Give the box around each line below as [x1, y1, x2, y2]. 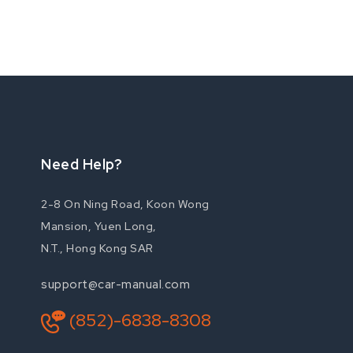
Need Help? [41, 155, 122, 173]
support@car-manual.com [41, 277, 190, 292]
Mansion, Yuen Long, [41, 219, 157, 233]
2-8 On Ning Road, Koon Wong [41, 197, 210, 211]
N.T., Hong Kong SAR [41, 241, 154, 255]
